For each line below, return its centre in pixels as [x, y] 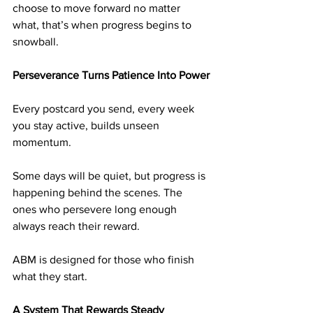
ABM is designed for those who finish [105, 260]
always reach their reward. [76, 226]
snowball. [36, 42]
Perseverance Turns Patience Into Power [111, 75]
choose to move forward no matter [98, 8]
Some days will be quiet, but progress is [110, 176]
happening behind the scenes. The [99, 192]
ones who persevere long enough [96, 209]
